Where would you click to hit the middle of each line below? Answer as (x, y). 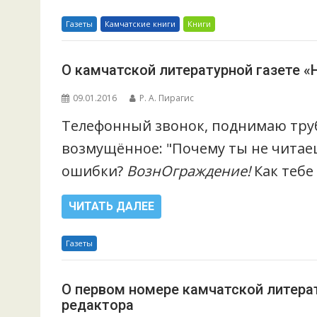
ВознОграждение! (189, 171)
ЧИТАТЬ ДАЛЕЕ (111, 206)
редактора (98, 305)
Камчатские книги (140, 24)
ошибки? (94, 171)
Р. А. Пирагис (167, 98)
